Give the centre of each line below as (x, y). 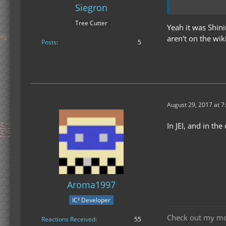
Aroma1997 (91, 185)
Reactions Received (68, 219)
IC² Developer (91, 200)
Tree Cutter (91, 23)
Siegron (91, 8)
